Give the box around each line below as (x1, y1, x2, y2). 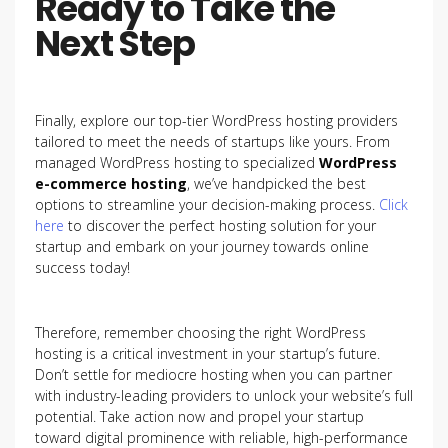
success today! (35, 258, 134, 277)
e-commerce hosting (35, 174, 187, 193)
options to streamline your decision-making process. (35, 195, 375, 214)
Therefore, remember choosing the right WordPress (35, 323, 366, 342)
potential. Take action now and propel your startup (35, 407, 364, 426)
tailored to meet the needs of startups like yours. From (35, 132, 390, 151)
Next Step (35, 19, 195, 68)
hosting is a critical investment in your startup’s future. (35, 344, 380, 363)
